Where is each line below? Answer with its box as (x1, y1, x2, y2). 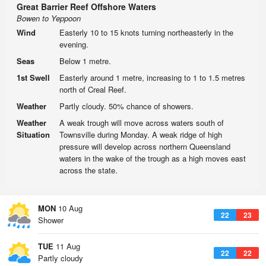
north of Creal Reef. (59, 84, 126, 95)
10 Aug (56, 202, 83, 214)
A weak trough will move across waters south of (59, 117, 224, 128)
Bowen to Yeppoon (17, 12, 81, 24)
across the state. (59, 164, 118, 176)
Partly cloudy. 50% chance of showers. (59, 100, 194, 112)
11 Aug (53, 240, 80, 252)
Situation (17, 129, 50, 140)
